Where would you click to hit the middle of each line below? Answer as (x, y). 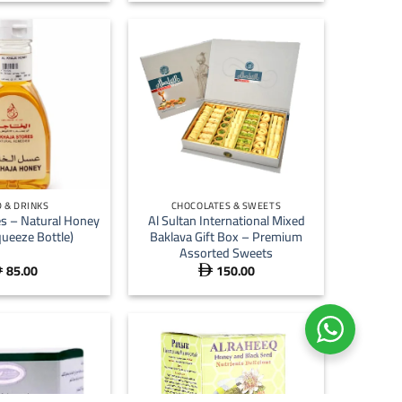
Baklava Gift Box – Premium (226, 237)
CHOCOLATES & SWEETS (226, 205)
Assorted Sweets (226, 253)
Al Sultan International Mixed (226, 221)
